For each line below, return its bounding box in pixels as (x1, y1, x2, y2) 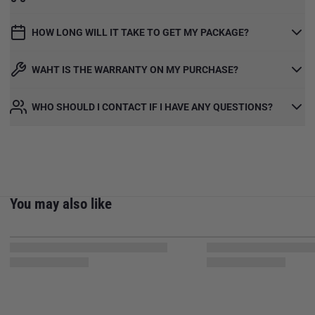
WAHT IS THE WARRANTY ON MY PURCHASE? (32, 64, 238, 76)
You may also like (10, 195, 112, 213)
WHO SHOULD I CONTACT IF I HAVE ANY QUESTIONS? (32, 101, 273, 113)
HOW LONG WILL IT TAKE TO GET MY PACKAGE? (32, 27, 249, 39)
